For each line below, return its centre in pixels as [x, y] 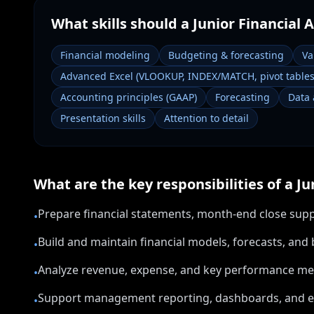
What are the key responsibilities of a [165, 184]
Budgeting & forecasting [226, 55]
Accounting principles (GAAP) [129, 97]
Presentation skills [103, 118]
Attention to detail [206, 118]
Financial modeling [105, 55]
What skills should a [122, 23]
